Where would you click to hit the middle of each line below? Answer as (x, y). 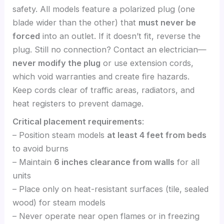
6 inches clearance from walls (114, 162)
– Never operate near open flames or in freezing (106, 216)
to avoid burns (41, 148)
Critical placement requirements (77, 121)
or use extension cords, (147, 63)
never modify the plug (57, 63)
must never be (167, 23)
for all (187, 162)
